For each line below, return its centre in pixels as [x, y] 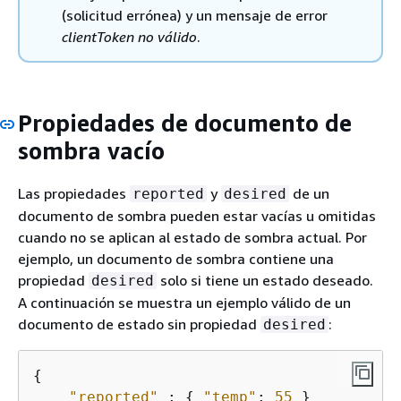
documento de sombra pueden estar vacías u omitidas [197, 215]
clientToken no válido [129, 37]
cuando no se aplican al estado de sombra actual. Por [192, 237]
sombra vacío [91, 151]
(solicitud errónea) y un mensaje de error [195, 16]
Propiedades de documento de [185, 124]
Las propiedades [74, 193]
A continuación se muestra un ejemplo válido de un [184, 302]
